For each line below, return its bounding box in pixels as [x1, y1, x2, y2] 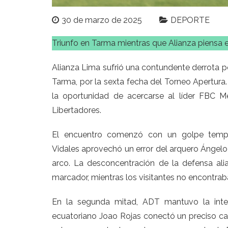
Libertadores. [52, 105, 101, 116]
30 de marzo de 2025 [62, 15, 142, 25]
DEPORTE [170, 15, 210, 25]
